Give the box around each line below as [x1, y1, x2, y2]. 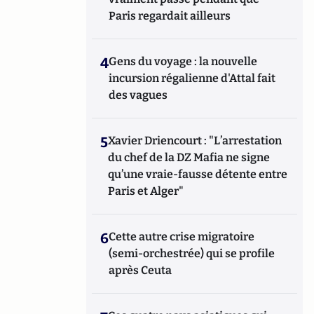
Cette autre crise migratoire [109, 229, 255, 243]
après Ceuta [109, 263, 172, 277]
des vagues [109, 88, 168, 102]
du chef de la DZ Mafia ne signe [108, 150, 271, 164]
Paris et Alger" [108, 184, 184, 198]
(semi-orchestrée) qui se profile [109, 246, 275, 260]
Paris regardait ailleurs [109, 8, 231, 22]
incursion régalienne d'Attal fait [109, 71, 276, 85]
